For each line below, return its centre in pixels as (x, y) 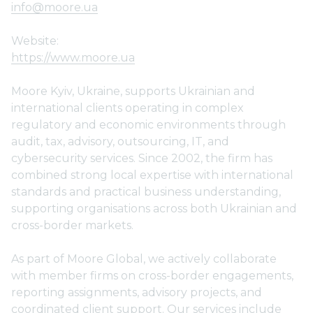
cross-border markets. (72, 225)
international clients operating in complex (128, 108)
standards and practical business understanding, (146, 192)
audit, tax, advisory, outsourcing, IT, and (120, 141)
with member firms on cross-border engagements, (152, 276)
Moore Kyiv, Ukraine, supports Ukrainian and (133, 91)
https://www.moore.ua (73, 58)
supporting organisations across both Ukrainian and (154, 209)
